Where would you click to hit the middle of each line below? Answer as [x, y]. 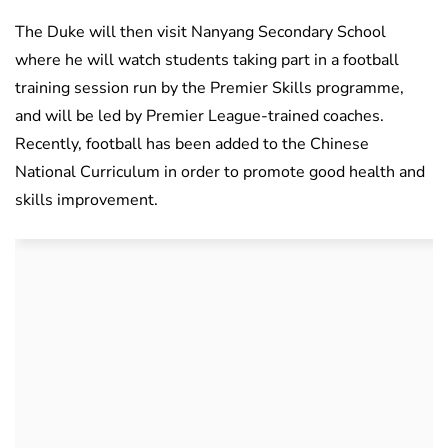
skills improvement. [86, 200]
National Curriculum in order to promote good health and [220, 172]
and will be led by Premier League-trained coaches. [199, 116]
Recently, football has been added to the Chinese [192, 144]
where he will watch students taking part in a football [207, 60]
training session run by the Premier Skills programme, [209, 88]
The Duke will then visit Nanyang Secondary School [200, 32]
